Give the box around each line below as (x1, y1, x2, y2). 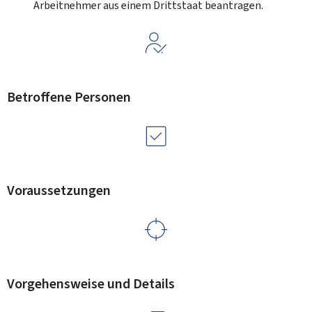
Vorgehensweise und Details (7, 274, 175, 293)
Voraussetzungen (7, 181, 111, 200)
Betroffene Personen (7, 88, 131, 107)
